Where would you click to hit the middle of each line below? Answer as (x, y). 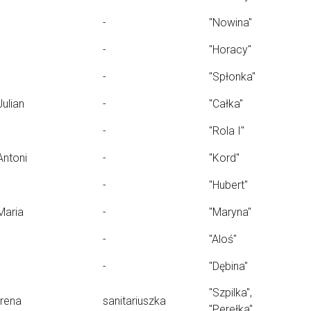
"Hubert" (228, 185)
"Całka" (226, 104)
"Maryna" (230, 212)
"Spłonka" (232, 77)
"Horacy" (230, 50)
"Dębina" (228, 266)
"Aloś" (223, 239)
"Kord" (224, 158)
